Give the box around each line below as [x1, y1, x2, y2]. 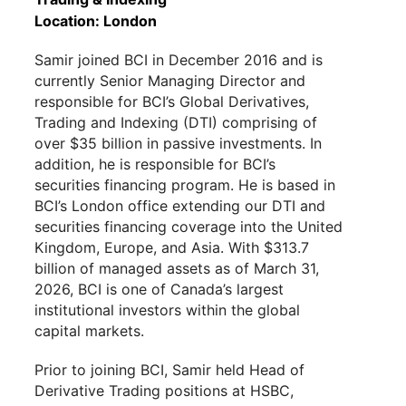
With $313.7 [228, 238, 309, 256]
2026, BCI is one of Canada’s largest [34, 280, 284, 298]
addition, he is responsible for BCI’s [34, 155, 275, 173]
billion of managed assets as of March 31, [34, 259, 319, 277]
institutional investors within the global [34, 301, 300, 319]
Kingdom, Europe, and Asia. [34, 238, 228, 256]
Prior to [34, 361, 91, 379]
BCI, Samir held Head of [140, 361, 304, 379]
